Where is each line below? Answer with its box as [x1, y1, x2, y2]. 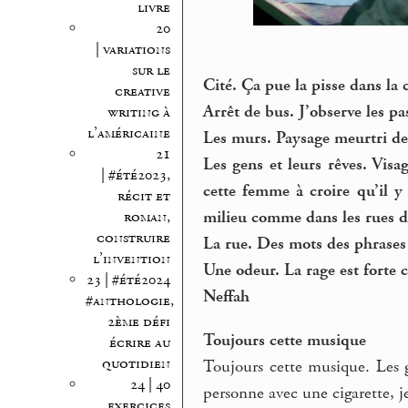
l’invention [92, 249, 170, 269]
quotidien [101, 353, 170, 373]
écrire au [108, 332, 170, 352]
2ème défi [107, 311, 170, 331]
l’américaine [87, 123, 170, 143]
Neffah [203, 286, 250, 309]
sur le [131, 60, 170, 80]
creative [114, 81, 170, 101]
